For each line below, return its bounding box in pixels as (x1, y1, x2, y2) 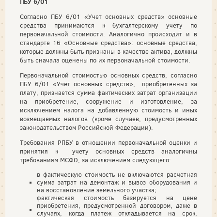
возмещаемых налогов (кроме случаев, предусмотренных (20, 115, 197, 123)
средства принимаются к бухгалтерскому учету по (20, 21, 197, 30)
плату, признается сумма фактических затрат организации (20, 89, 197, 97)
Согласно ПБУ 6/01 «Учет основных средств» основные (20, 13, 197, 21)
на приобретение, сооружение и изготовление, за (20, 97, 197, 106)
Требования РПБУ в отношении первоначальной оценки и (20, 139, 197, 147)
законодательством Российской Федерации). (20, 124, 153, 132)
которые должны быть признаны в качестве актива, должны (20, 47, 197, 56)
